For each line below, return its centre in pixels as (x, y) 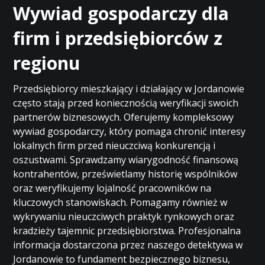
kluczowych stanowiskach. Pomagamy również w (120, 202)
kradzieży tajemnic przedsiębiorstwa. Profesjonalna (127, 231)
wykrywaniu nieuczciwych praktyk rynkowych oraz (124, 216)
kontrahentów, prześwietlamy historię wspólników (125, 174)
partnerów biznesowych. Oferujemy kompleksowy (124, 117)
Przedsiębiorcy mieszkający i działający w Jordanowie (129, 89)
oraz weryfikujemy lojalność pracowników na (112, 188)
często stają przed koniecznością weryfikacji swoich (126, 103)
